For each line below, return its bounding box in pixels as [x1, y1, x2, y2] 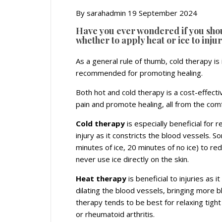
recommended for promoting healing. [76, 68, 203, 78]
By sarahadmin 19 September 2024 [76, 8, 197, 18]
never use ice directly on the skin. [76, 154, 189, 165]
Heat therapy [76, 173, 126, 184]
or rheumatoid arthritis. [76, 209, 155, 220]
